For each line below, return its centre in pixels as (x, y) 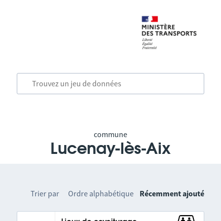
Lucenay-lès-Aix (110, 149)
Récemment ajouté (172, 193)
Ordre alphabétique (101, 193)
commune (110, 134)
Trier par (45, 193)
